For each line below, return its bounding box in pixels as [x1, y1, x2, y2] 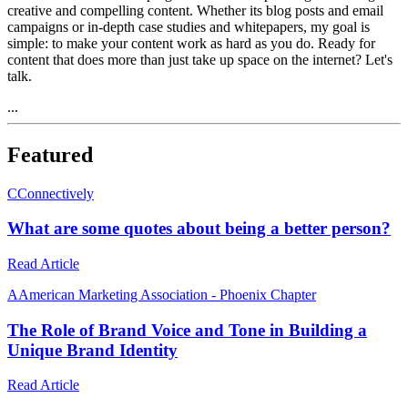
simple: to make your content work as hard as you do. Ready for [7, 35, 375, 51]
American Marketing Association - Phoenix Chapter [18, 286, 316, 302]
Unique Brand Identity [7, 340, 178, 360]
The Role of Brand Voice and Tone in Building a [7, 320, 367, 340]
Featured [7, 142, 93, 167]
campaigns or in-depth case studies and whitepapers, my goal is [7, 18, 370, 35]
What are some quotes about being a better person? [7, 219, 391, 239]
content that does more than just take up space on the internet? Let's [7, 51, 393, 67]
